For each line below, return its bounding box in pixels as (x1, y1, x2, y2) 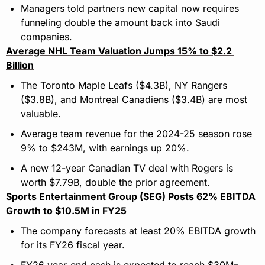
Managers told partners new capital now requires (21, 2, 239, 15)
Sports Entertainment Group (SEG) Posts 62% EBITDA (6, 190, 256, 203)
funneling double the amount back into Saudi (21, 17, 220, 29)
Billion (6, 59, 34, 72)
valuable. (21, 108, 61, 120)
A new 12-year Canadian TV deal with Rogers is (21, 162, 233, 174)
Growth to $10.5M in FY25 (6, 205, 127, 217)
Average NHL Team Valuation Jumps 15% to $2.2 (6, 45, 232, 57)
